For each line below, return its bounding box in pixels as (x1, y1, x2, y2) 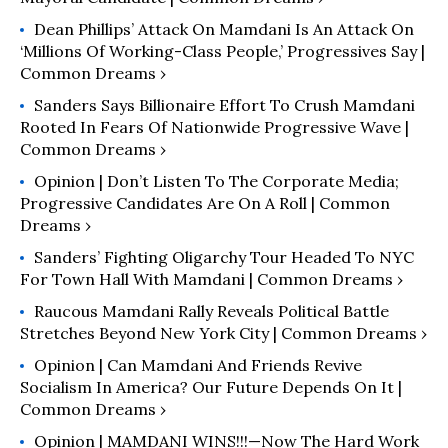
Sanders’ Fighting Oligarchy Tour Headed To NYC (34, 247, 414, 267)
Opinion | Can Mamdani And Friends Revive (34, 355, 362, 375)
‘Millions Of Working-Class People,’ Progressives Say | (20, 41, 425, 61)
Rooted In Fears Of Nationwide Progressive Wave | (20, 117, 409, 137)
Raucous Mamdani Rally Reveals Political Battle (34, 301, 389, 321)
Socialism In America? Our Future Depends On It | (20, 377, 402, 397)
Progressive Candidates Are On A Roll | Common (20, 193, 390, 213)
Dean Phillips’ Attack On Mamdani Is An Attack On (34, 19, 414, 39)
